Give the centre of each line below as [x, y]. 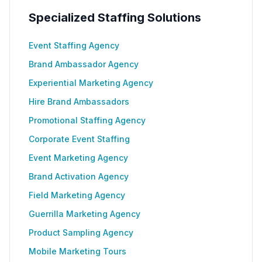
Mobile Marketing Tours [77, 251]
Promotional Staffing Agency [87, 120]
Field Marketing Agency [77, 195]
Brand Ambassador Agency [84, 64]
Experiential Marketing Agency [91, 83]
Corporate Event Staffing [79, 139]
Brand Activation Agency [79, 176]
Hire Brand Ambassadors [79, 101]
